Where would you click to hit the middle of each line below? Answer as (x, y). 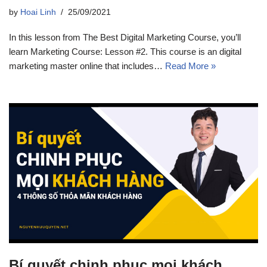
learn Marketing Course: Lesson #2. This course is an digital (125, 52)
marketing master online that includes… (87, 66)
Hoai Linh (38, 13)
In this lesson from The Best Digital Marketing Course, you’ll (125, 38)
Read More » (190, 66)
